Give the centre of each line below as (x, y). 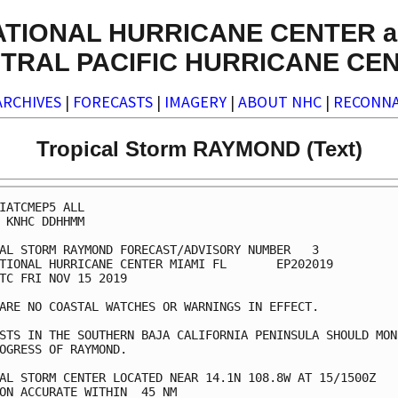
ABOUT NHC (280, 102)
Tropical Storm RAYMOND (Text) (199, 148)
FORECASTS (113, 102)
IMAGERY (195, 102)
